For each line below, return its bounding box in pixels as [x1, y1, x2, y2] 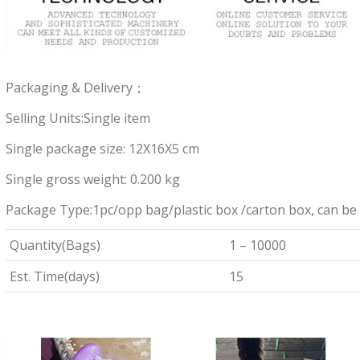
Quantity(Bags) [9, 236, 100, 255]
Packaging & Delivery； [5, 79, 145, 97]
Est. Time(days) [9, 268, 100, 286]
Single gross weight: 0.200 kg [5, 170, 180, 189]
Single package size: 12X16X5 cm [5, 140, 199, 158]
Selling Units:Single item [5, 109, 150, 128]
